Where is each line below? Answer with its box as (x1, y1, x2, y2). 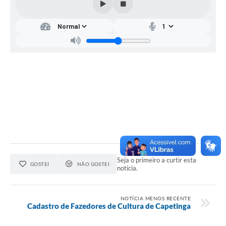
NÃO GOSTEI (77, 161, 110, 167)
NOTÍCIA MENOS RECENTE (120, 195, 191, 201)
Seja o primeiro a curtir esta (117, 156, 197, 164)
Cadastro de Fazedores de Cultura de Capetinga (27, 201, 191, 210)
